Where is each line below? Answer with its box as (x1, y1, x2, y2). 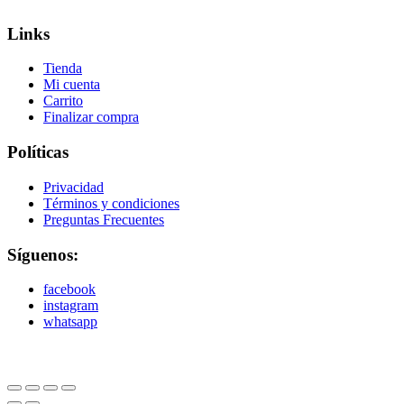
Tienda (43, 60, 82, 77)
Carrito (43, 93, 83, 109)
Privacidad (43, 179, 104, 195)
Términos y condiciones (43, 195, 179, 211)
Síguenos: (7, 244, 78, 264)
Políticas (7, 142, 69, 162)
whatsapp (43, 314, 97, 330)
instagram (43, 298, 98, 314)
